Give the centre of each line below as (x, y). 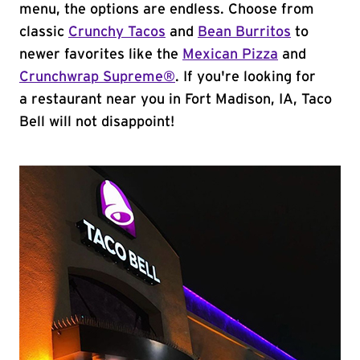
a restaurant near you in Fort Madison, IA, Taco (176, 100)
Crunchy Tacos (117, 32)
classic (44, 32)
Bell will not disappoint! (97, 122)
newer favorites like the (101, 55)
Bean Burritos (244, 32)
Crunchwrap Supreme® (97, 77)
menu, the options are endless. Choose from (167, 10)
